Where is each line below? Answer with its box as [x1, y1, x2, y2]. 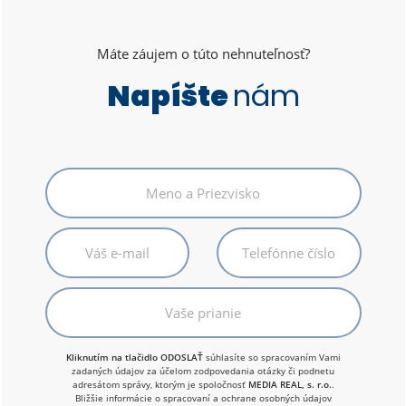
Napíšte [106, 75, 233, 116]
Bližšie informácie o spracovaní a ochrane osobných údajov [74, 391, 332, 404]
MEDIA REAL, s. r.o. [247, 378, 332, 391]
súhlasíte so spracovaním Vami [202, 351, 341, 363]
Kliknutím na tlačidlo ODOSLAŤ [65, 351, 203, 363]
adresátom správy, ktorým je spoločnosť [72, 378, 248, 391]
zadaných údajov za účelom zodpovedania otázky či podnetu [72, 364, 334, 377]
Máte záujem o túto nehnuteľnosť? [96, 44, 310, 63]
